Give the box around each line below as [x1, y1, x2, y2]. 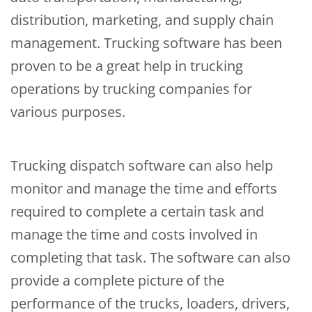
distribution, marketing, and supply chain [10, 10, 274, 30]
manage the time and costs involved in [10, 225, 258, 244]
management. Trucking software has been [10, 33, 282, 53]
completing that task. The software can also [10, 248, 290, 267]
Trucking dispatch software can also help [10, 156, 273, 175]
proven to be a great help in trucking [10, 56, 243, 76]
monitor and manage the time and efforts [10, 179, 277, 198]
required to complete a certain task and [10, 202, 264, 221]
